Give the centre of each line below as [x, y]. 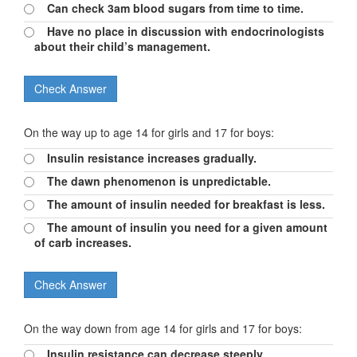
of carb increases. [83, 242]
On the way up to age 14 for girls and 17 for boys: [149, 132]
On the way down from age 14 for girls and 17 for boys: [163, 328]
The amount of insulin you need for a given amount [181, 227]
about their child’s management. [122, 46]
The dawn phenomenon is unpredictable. [153, 181]
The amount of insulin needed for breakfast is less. [180, 204]
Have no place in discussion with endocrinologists [179, 31]
